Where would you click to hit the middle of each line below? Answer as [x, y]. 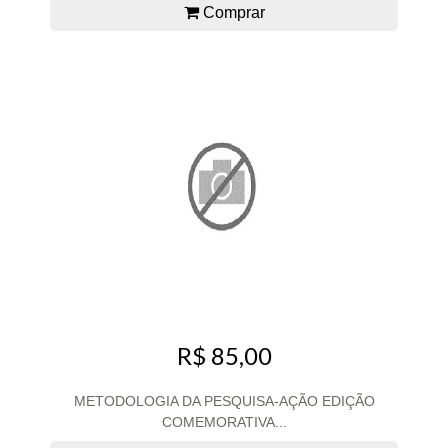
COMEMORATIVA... [224, 421]
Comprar [231, 12]
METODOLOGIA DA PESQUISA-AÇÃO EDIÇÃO [224, 400]
